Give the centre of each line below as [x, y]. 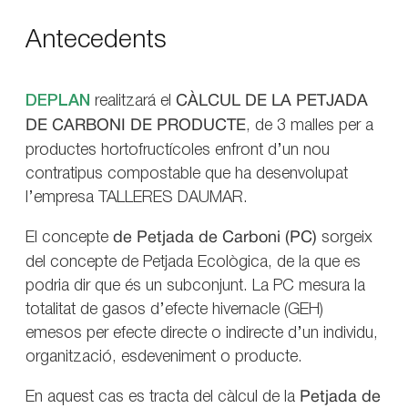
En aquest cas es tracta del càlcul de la [163, 397]
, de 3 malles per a [310, 125]
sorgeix [345, 237]
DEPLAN [58, 101]
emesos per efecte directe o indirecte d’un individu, [202, 333]
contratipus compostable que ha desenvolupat [187, 173]
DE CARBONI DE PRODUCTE [136, 126]
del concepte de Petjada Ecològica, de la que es [193, 262]
